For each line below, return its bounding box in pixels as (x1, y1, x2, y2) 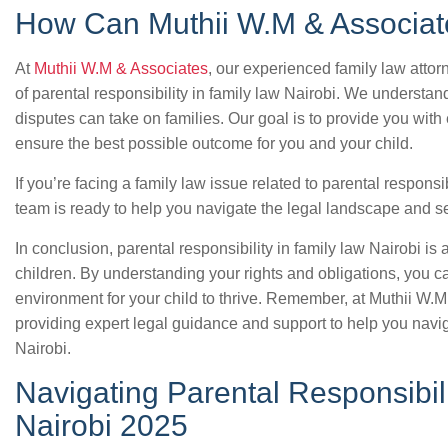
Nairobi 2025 (15, 409, 188, 442)
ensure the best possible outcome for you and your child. (15, 135, 413, 152)
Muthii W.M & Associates (34, 60, 208, 77)
